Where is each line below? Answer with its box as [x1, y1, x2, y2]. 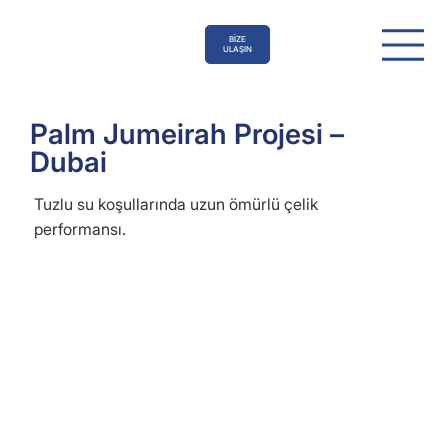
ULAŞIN [222, 44, 252, 55]
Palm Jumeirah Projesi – [30, 116, 345, 151]
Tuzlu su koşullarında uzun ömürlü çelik [33, 193, 318, 214]
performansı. [33, 218, 126, 239]
